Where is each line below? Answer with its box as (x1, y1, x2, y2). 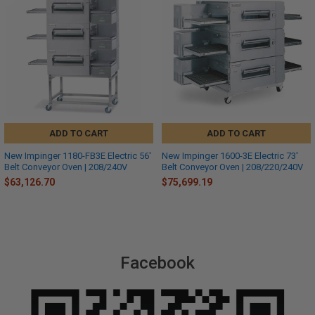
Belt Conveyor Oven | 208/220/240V (162, 161, 303, 172)
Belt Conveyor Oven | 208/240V (4, 161, 127, 172)
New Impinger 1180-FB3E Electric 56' (4, 150, 151, 161)
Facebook (120, 253, 195, 274)
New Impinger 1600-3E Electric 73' (162, 150, 298, 161)
